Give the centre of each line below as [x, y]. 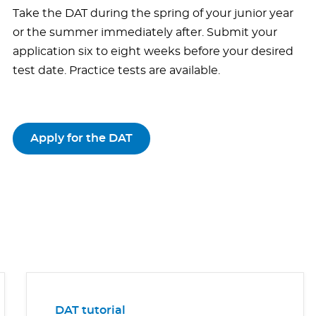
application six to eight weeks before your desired [153, 52]
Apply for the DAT [81, 139]
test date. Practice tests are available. [116, 71]
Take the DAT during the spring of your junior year [153, 14]
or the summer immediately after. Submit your [145, 33]
